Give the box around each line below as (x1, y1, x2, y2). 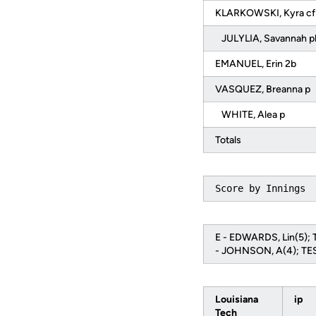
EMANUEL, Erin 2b (215, 58, 298, 70)
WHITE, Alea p (215, 109, 287, 121)
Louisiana (215, 293, 258, 305)
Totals (215, 134, 243, 146)
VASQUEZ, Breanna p (215, 83, 312, 95)
